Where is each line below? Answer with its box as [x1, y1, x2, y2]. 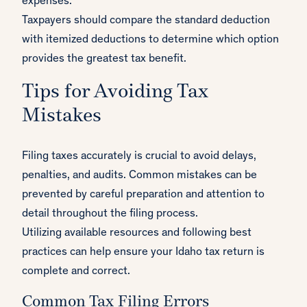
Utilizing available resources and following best [22, 228, 251, 240]
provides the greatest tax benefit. [22, 53, 186, 66]
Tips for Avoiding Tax [22, 82, 208, 103]
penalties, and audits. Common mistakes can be [22, 170, 257, 182]
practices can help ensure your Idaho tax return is [22, 247, 265, 259]
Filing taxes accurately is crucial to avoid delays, [22, 151, 256, 163]
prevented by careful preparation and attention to [22, 189, 265, 201]
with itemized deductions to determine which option [22, 34, 279, 47]
